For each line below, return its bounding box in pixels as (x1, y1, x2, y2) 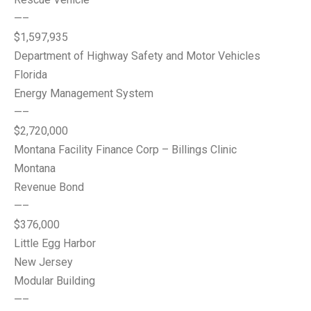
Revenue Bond (14, 180, 84, 194)
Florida (14, 68, 47, 81)
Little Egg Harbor (14, 237, 96, 250)
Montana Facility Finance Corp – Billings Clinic (14, 143, 237, 156)
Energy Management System (14, 87, 153, 100)
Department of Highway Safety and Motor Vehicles (14, 49, 260, 62)
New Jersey (14, 255, 73, 269)
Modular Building (14, 274, 95, 287)
